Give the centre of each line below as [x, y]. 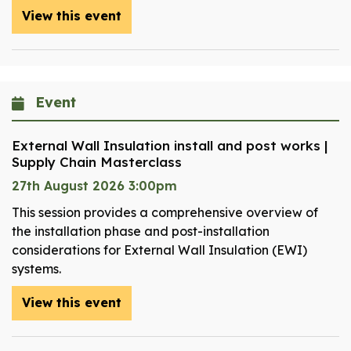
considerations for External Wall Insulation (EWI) [159, 250]
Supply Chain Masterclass [97, 162]
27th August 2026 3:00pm [94, 186]
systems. [36, 269]
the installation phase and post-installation [141, 232]
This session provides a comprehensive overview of [165, 213]
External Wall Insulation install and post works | [170, 146]
